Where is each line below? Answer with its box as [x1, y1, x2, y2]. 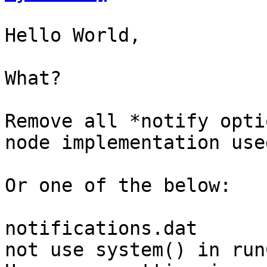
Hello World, [5, 24, 141, 46]
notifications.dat [5, 218, 197, 239]
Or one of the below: [5, 175, 231, 196]
